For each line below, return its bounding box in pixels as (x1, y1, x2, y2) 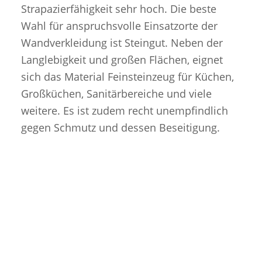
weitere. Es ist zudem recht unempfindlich (20, 103, 228, 118)
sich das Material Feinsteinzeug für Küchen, (20, 69, 234, 84)
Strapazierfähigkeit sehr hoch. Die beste (20, 1, 216, 16)
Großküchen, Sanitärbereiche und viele (20, 86, 212, 101)
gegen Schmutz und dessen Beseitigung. (20, 120, 220, 135)
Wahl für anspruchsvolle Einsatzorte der (20, 18, 218, 33)
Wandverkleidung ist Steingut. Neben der (20, 35, 223, 50)
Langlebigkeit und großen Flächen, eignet (20, 52, 223, 67)
